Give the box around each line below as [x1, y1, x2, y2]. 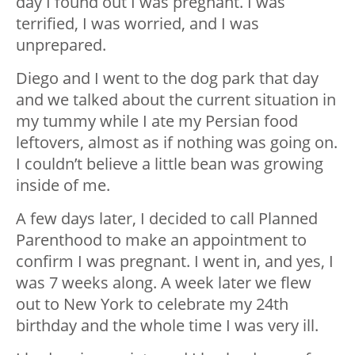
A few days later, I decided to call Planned [16, 207, 318, 229]
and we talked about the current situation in [16, 88, 336, 110]
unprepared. [16, 33, 106, 55]
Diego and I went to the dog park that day [16, 67, 319, 89]
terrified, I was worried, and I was [16, 12, 259, 34]
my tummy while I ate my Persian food [16, 109, 298, 132]
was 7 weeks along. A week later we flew [16, 271, 311, 293]
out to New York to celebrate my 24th [16, 292, 288, 315]
